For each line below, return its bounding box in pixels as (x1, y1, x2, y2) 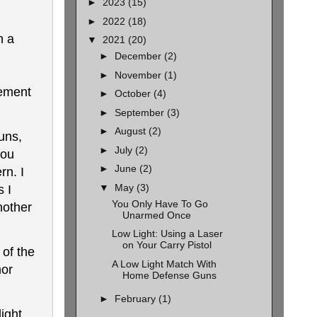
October (114, 88, 154, 100)
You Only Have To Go (111, 197, 208, 209)
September (114, 106, 167, 118)
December (114, 50, 164, 62)
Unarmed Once (122, 209, 191, 221)
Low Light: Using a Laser (111, 228, 223, 240)
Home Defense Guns (122, 269, 217, 281)
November (114, 69, 164, 81)
